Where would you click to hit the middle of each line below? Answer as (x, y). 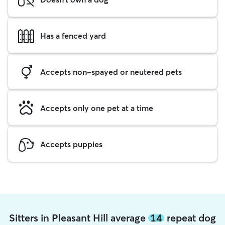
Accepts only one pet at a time (97, 108)
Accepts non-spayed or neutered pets (111, 72)
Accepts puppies (71, 144)
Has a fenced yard (73, 35)
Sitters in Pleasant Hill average (79, 218)
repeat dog (190, 218)
